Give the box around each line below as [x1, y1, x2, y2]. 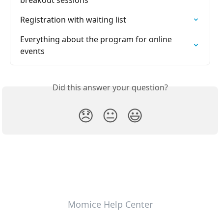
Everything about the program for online [20, 34, 174, 45]
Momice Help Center [67, 198, 153, 211]
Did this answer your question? [52, 82, 168, 93]
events [20, 46, 45, 57]
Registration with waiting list [20, 14, 126, 26]
